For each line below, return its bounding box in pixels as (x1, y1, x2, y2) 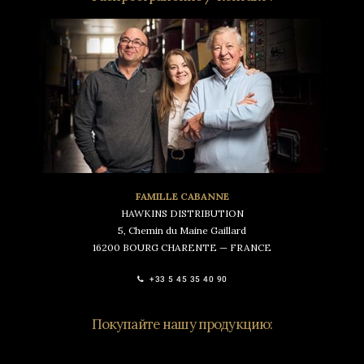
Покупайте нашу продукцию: (91, 315, 273, 333)
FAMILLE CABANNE (135, 190, 229, 202)
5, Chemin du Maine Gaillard (118, 224, 246, 236)
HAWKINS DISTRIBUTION (120, 207, 244, 219)
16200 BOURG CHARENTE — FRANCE (93, 241, 271, 253)
